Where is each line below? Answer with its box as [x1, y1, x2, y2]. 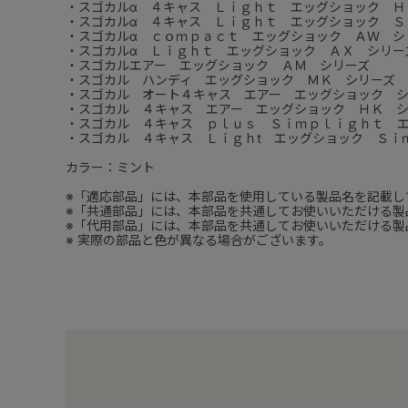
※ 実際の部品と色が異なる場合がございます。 [66, 232, 331, 248]
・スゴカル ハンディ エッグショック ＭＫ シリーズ [66, 72, 395, 87]
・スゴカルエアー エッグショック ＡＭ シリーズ [66, 57, 370, 73]
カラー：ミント [66, 159, 155, 175]
